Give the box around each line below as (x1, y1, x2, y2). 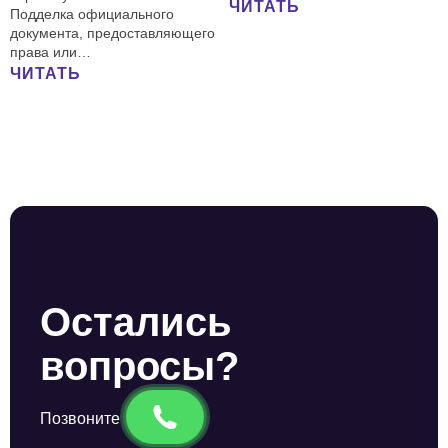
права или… (10, 44, 91, 60)
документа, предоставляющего (10, 25, 215, 41)
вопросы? (40, 344, 239, 388)
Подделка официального (10, 6, 174, 22)
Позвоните (40, 410, 120, 427)
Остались (40, 300, 232, 344)
